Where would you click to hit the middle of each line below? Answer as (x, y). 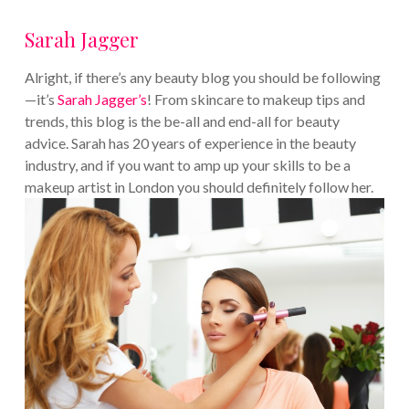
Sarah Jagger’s (100, 100)
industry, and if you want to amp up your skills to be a (187, 165)
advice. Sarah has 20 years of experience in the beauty (190, 143)
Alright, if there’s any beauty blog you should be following (202, 78)
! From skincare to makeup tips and (256, 100)
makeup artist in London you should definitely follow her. (199, 187)
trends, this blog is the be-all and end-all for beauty (182, 121)
